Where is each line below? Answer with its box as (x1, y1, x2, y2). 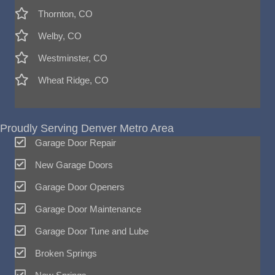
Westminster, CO (38, 53, 107, 63)
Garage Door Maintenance (35, 204, 141, 214)
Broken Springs (35, 248, 97, 258)
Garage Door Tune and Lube (35, 226, 149, 236)
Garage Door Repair (35, 137, 116, 148)
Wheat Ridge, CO (38, 75, 109, 85)
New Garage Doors (35, 160, 113, 170)
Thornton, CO (38, 9, 93, 19)
